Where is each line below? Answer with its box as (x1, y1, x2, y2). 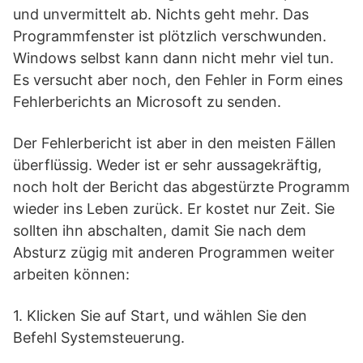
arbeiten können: (13, 266, 130, 283)
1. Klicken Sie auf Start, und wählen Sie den (13, 307, 307, 324)
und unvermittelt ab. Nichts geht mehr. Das (13, 6, 309, 23)
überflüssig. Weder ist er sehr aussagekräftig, (13, 156, 322, 173)
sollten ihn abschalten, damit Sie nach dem (13, 222, 306, 239)
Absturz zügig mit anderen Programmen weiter (13, 244, 335, 261)
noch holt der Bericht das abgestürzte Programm (13, 178, 350, 195)
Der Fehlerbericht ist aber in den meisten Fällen (13, 135, 336, 152)
